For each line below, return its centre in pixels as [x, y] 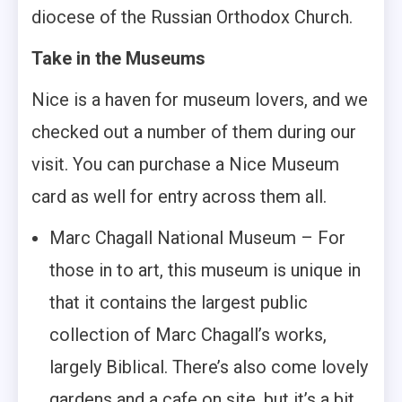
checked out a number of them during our [194, 131]
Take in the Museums [118, 58]
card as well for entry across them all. [179, 196]
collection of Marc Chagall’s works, [188, 334]
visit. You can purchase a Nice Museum [185, 164]
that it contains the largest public [179, 302]
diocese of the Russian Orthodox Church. [192, 17]
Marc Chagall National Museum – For [197, 237]
